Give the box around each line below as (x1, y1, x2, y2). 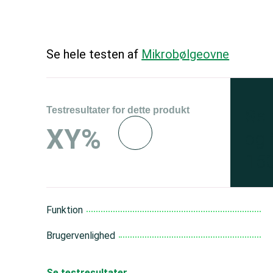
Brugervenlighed (46, 230, 116, 241)
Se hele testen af (46, 47, 142, 62)
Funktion (46, 204, 83, 216)
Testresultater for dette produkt (46, 105, 190, 115)
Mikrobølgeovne (141, 47, 230, 62)
